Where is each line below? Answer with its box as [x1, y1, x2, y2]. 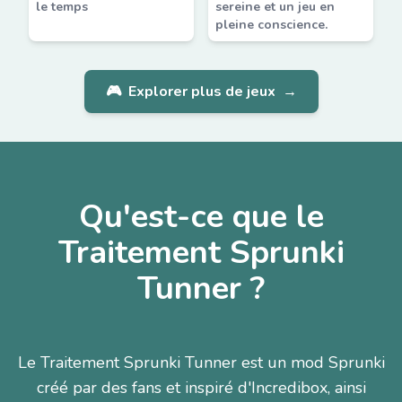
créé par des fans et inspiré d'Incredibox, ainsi [36, 377, 366, 398]
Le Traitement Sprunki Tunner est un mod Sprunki [17, 352, 385, 373]
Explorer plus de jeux [127, 82, 275, 101]
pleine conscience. [215, 16, 328, 33]
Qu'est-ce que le [78, 195, 324, 239]
